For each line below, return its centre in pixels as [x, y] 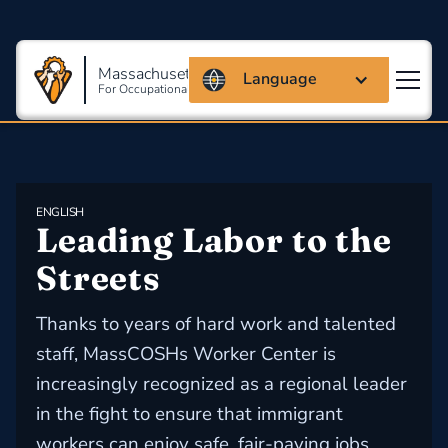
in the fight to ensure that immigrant [189, 414]
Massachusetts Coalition [183, 73]
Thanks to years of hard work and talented [216, 324]
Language [280, 79]
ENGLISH [60, 212]
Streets [98, 278]
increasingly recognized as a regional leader [221, 384]
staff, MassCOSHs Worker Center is [186, 354]
